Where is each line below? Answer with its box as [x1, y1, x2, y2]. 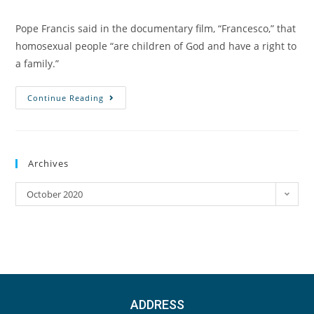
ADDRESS [130, 296, 184, 312]
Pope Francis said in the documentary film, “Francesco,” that [15, 21, 296, 35]
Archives [28, 156, 69, 170]
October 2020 [27, 187, 83, 200]
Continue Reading [27, 92, 104, 103]
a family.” [15, 56, 60, 70]
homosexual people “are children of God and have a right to [15, 39, 297, 53]
